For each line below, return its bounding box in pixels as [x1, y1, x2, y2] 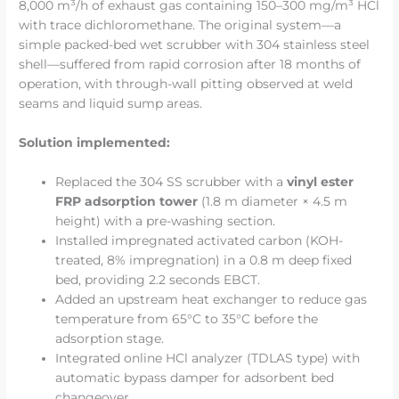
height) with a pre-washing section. [55, 213, 276, 228]
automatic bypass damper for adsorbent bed [55, 370, 335, 385]
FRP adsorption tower [55, 193, 199, 208]
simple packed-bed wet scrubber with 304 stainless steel [19, 37, 370, 53]
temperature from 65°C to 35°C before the [55, 311, 319, 326]
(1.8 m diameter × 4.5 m [198, 193, 348, 208]
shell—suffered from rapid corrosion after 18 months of [19, 57, 362, 72]
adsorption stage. [55, 330, 165, 346]
